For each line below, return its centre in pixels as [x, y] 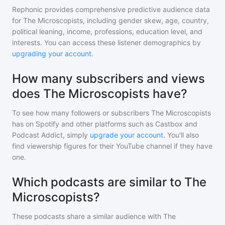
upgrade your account [127, 135]
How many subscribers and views [108, 79]
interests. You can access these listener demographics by [106, 42]
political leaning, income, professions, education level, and [107, 31]
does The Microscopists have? [100, 94]
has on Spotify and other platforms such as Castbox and [105, 124]
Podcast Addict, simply [50, 135]
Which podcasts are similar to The [109, 182]
